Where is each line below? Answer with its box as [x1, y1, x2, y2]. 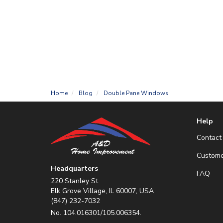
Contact [196, 133, 222, 143]
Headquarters [51, 163, 98, 173]
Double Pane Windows [104, 89, 168, 98]
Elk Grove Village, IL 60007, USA [51, 186, 154, 196]
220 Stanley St [51, 176, 98, 186]
